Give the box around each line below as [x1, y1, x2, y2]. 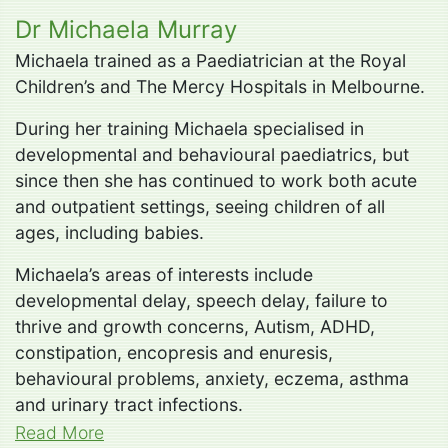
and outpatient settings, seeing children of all [15, 195, 385, 217]
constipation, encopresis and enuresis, [15, 341, 333, 363]
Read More [15, 421, 104, 443]
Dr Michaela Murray [15, 14, 237, 44]
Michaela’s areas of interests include [15, 263, 313, 285]
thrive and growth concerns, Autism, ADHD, [15, 315, 375, 337]
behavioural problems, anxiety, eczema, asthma [15, 367, 409, 389]
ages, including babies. [15, 221, 204, 243]
